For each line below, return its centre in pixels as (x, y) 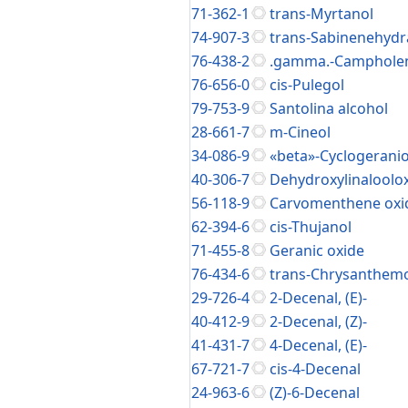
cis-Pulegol (307, 85)
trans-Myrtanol (321, 14)
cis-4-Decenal (315, 369)
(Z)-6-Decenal (315, 393)
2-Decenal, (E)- (318, 298)
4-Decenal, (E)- (318, 345)
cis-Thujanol (311, 227)
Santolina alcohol (329, 108)
